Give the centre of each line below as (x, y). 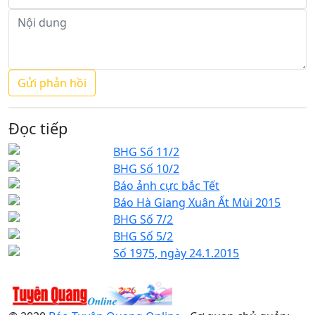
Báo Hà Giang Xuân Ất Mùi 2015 (197, 202)
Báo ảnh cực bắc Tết (167, 185)
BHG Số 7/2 (143, 219)
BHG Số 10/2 (147, 168)
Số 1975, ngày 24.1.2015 (176, 253)
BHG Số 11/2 (147, 152)
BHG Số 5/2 (143, 236)
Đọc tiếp (38, 128)
